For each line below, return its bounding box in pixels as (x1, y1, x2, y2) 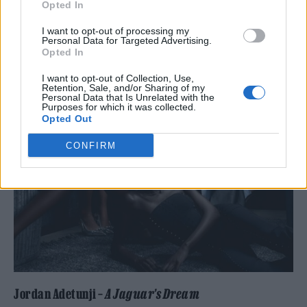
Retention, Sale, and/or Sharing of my (42, 82, 205, 93)
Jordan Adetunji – (14, 286, 105, 302)
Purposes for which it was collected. (42, 101, 196, 112)
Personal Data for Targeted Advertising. (42, 35, 212, 46)
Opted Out (42, 113, 93, 124)
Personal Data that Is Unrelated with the (42, 92, 214, 103)
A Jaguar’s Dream (105, 286, 199, 302)
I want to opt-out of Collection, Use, (42, 73, 194, 84)
